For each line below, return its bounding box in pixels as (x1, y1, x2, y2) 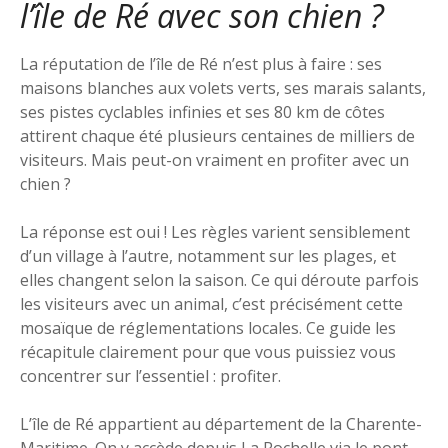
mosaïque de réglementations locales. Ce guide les (20, 317, 396, 340)
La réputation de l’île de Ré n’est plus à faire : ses (20, 53, 382, 76)
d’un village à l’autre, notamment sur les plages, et (20, 245, 396, 268)
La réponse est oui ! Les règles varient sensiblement (20, 221, 410, 244)
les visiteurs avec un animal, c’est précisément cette (20, 293, 403, 316)
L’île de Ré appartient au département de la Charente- (20, 413, 422, 436)
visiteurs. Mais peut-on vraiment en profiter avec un (20, 149, 409, 172)
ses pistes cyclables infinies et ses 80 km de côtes (20, 101, 385, 124)
